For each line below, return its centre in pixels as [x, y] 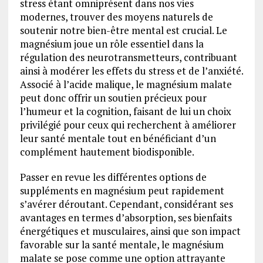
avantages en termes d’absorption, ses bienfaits [126, 218]
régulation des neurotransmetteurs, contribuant [128, 58]
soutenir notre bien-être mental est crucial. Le [123, 31]
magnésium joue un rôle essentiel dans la [112, 44]
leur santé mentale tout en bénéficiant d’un [118, 139]
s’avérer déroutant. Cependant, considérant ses [126, 204]
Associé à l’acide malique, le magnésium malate [126, 85]
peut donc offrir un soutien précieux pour [113, 98]
